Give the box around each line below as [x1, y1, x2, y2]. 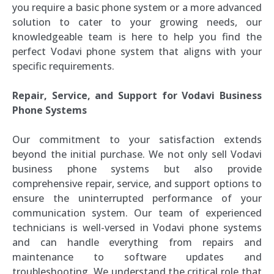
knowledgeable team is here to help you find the [12, 30, 262, 43]
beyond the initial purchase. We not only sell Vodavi [12, 147, 262, 161]
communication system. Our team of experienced [12, 206, 262, 220]
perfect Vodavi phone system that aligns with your [12, 45, 262, 58]
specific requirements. [12, 59, 114, 73]
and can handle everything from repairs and [12, 235, 262, 249]
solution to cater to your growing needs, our [12, 15, 262, 29]
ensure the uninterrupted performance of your [12, 191, 262, 205]
